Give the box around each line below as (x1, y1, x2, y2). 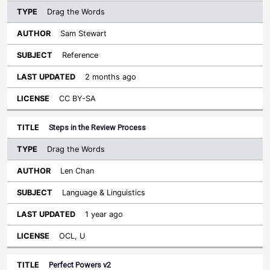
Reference (62, 51, 98, 60)
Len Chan (60, 166, 94, 175)
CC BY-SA (59, 94, 96, 103)
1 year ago (85, 210, 123, 219)
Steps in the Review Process (49, 123, 146, 132)
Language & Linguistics (62, 188, 145, 197)
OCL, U (59, 231, 85, 240)
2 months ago (85, 72, 136, 81)
